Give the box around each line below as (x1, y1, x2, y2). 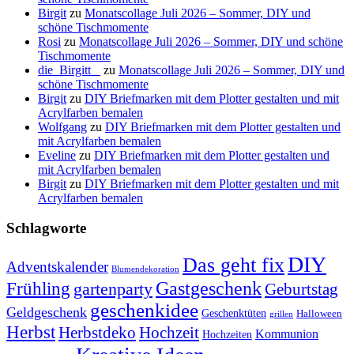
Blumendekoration (111, 265, 179, 273)
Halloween (296, 308, 342, 319)
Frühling (6, 278, 70, 299)
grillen (269, 310, 293, 318)
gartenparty (73, 280, 153, 299)
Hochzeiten (202, 329, 252, 341)
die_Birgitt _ (38, 62, 100, 77)
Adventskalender (6, 258, 108, 275)
